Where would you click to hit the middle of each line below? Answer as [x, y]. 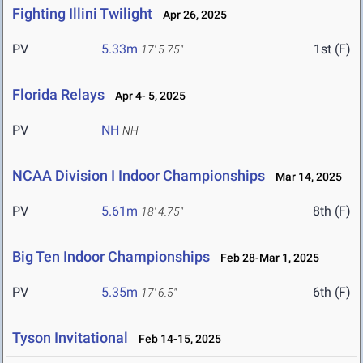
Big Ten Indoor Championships [111, 257]
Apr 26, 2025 [191, 15]
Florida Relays [58, 95]
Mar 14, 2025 [305, 177]
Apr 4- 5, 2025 [147, 96]
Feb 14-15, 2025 [176, 339]
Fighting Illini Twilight [82, 14]
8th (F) [332, 211]
